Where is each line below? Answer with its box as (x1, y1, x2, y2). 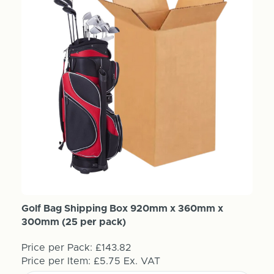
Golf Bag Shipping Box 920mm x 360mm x (21, 203, 223, 213)
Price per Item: (21, 256, 94, 266)
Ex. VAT (123, 256, 160, 266)
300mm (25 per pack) (21, 217, 126, 227)
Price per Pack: (21, 242, 92, 253)
